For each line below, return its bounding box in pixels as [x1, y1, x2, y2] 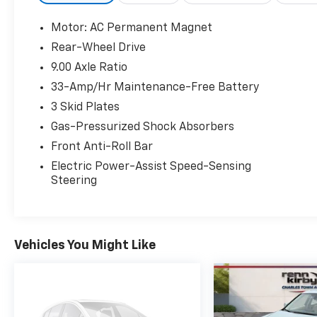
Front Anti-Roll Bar [51, 141, 154, 153]
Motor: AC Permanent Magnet [51, 22, 213, 34]
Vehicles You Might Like [14, 238, 156, 252]
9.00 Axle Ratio [51, 62, 128, 74]
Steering [51, 175, 98, 187]
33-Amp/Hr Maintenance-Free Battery [51, 81, 260, 93]
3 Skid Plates [51, 101, 120, 113]
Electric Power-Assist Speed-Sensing [51, 161, 252, 173]
